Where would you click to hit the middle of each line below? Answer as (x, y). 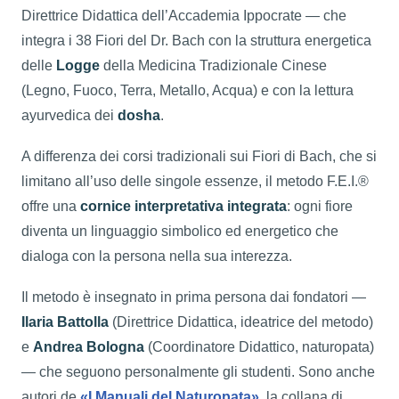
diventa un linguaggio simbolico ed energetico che (180, 231)
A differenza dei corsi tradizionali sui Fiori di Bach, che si (199, 156)
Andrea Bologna (89, 346)
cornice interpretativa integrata (183, 206)
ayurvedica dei (69, 115)
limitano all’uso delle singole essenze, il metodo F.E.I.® (195, 181)
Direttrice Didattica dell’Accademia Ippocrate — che (184, 15)
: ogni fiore (320, 206)
